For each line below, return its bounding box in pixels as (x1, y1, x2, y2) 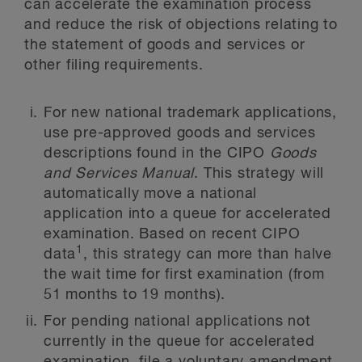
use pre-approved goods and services (44, 126, 316, 141)
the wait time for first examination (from (44, 267, 325, 282)
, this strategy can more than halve (83, 247, 333, 262)
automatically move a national (44, 187, 258, 201)
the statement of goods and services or (24, 38, 305, 53)
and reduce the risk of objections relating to (24, 18, 338, 32)
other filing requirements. (24, 58, 204, 73)
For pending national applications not (44, 314, 311, 329)
